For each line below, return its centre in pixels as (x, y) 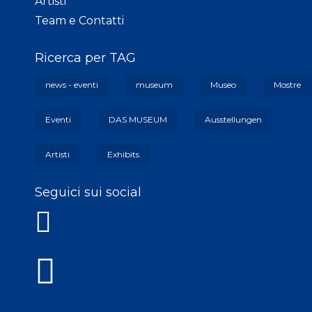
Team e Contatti (79, 21)
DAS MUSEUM (138, 120)
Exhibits (123, 155)
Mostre (287, 85)
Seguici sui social (88, 193)
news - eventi (72, 85)
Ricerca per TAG (85, 58)
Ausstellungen (233, 120)
